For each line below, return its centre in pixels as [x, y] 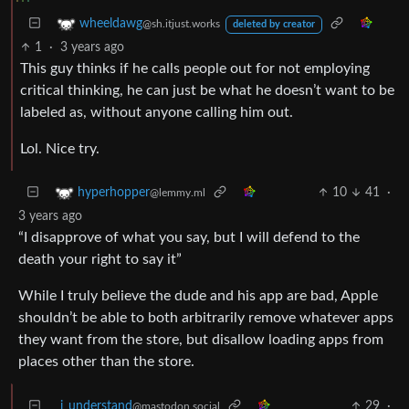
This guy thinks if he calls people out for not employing [195, 68]
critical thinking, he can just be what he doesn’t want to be [207, 90]
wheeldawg [111, 24]
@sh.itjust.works [181, 24]
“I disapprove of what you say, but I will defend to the [189, 237]
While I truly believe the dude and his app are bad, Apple [198, 295]
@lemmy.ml [178, 193]
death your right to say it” [100, 259]
